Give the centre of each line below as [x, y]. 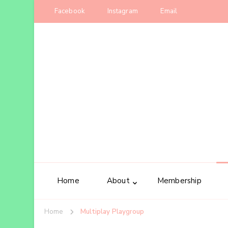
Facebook [70, 11]
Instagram [122, 11]
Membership [179, 181]
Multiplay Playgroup [112, 212]
